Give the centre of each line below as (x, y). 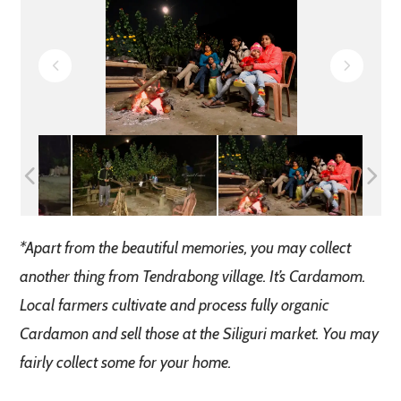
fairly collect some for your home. (126, 362)
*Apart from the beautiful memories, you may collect (186, 247)
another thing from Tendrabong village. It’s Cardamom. (193, 276)
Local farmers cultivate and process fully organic (175, 305)
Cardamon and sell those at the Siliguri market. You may (200, 333)
